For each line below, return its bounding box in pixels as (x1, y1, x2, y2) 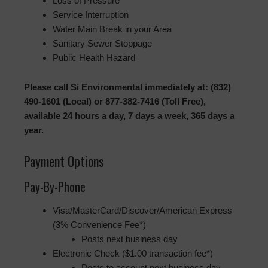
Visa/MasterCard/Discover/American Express (53, 205, 232, 216)
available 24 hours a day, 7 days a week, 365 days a (24, 111, 234, 121)
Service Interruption (53, 10, 129, 20)
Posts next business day (81, 234, 178, 245)
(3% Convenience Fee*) (53, 220, 146, 230)
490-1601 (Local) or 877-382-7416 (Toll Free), (24, 96, 206, 107)
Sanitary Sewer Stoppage (53, 38, 152, 49)
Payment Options (24, 151, 104, 171)
